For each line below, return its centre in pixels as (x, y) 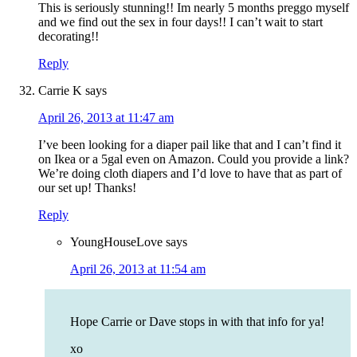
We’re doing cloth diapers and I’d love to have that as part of (190, 174)
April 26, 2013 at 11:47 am (106, 118)
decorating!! (69, 37)
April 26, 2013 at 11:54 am (138, 269)
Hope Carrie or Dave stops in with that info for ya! (197, 322)
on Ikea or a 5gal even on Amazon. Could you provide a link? (194, 159)
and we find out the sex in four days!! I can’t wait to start (180, 22)
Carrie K (60, 91)
